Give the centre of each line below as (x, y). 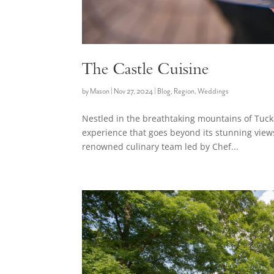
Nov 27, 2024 (134, 92)
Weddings (213, 92)
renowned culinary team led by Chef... (161, 147)
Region (184, 92)
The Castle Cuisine (146, 71)
